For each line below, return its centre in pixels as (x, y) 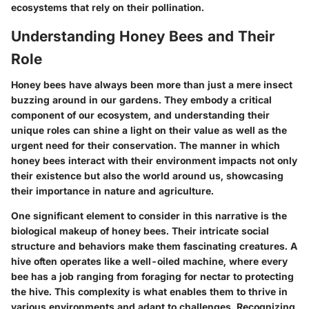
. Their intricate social (218, 231)
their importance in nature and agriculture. (112, 191)
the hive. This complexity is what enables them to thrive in (149, 291)
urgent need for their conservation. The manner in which (146, 145)
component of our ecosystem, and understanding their (140, 115)
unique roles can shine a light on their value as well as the (149, 130)
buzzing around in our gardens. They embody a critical (141, 100)
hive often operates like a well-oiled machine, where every (149, 261)
